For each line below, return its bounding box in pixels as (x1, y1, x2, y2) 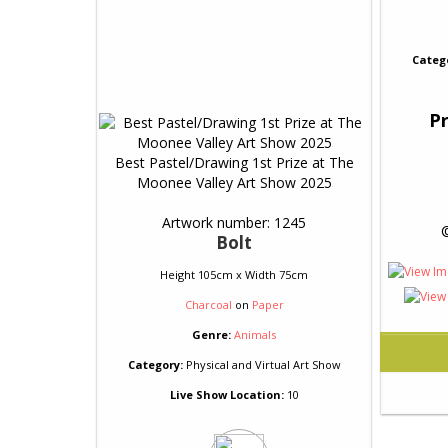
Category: (127, 357, 183, 372)
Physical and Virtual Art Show (182, 357, 341, 372)
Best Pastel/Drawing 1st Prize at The (114, 153, 354, 172)
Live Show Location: (169, 387, 284, 402)
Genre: (192, 327, 231, 342)
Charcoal (184, 297, 232, 312)
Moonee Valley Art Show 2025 (136, 173, 332, 192)
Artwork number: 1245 (162, 213, 306, 232)
